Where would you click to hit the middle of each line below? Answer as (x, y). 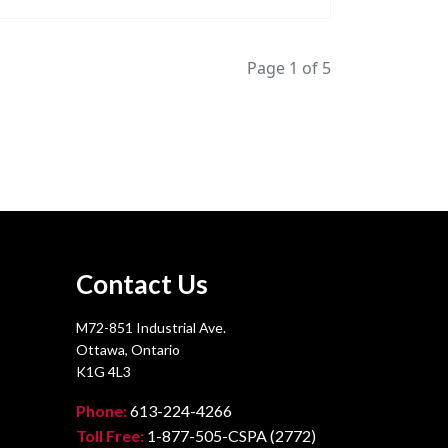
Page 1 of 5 (289, 68)
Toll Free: (110, 436)
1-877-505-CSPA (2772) (230, 436)
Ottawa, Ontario (128, 350)
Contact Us (142, 284)
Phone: (101, 411)
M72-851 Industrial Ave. (151, 328)
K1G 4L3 (103, 372)
